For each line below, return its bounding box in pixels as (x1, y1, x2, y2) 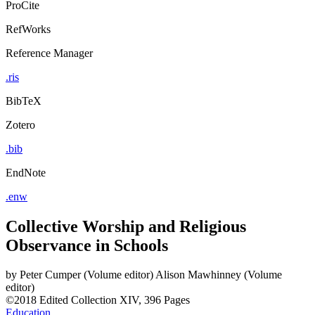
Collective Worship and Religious (6, 217, 246, 236)
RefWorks (6, 22, 51, 35)
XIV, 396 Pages (120, 294, 190, 307)
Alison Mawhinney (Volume (155, 269, 282, 281)
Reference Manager (6, 46, 93, 59)
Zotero (6, 118, 35, 131)
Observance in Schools (6, 236, 168, 255)
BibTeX (6, 94, 41, 107)
